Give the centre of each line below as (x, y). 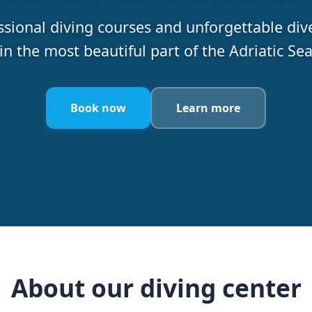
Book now (98, 108)
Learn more (209, 108)
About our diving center (156, 288)
